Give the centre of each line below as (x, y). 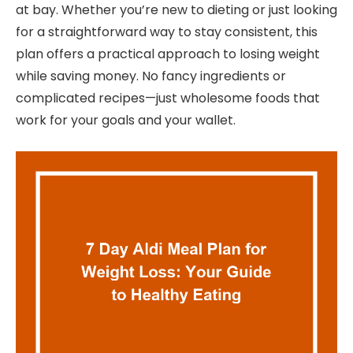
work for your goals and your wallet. (126, 120)
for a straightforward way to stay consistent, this (167, 32)
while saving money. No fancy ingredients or (151, 76)
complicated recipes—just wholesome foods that (168, 98)
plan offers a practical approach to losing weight (168, 54)
